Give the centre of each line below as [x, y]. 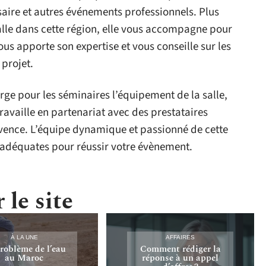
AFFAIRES [180, 237]
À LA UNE [24, 237]
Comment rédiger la [180, 249]
